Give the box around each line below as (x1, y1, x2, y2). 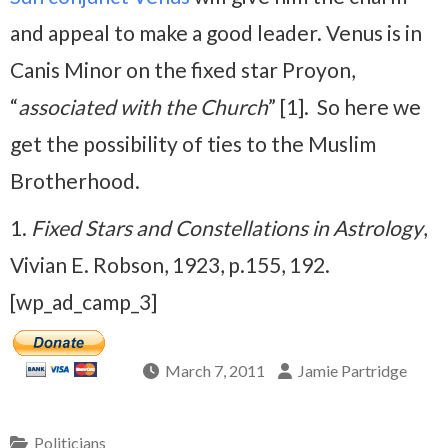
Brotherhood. (10, 168, 140, 194)
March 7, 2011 (165, 361, 265, 381)
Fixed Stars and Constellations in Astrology (31, 215, 423, 241)
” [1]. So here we (268, 94, 421, 120)
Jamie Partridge (298, 361, 407, 381)
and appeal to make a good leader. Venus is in (10, 20, 422, 46)
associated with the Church (18, 94, 268, 120)
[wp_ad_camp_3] (10, 289, 157, 315)
